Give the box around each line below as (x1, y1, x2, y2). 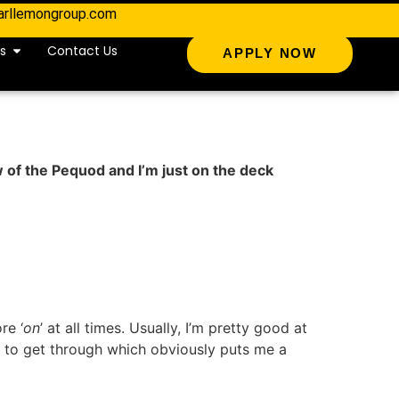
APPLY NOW (223, 45, 317, 61)
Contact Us (46, 42, 118, 61)
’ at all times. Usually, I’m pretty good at (40, 319, 307, 338)
